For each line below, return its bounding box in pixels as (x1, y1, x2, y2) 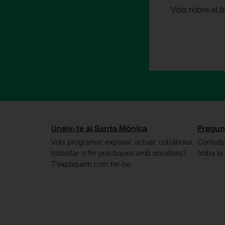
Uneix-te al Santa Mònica (51, 123, 147, 134)
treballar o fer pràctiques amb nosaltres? (51, 149, 186, 158)
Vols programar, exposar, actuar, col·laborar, (51, 138, 194, 147)
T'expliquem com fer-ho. (51, 160, 132, 169)
